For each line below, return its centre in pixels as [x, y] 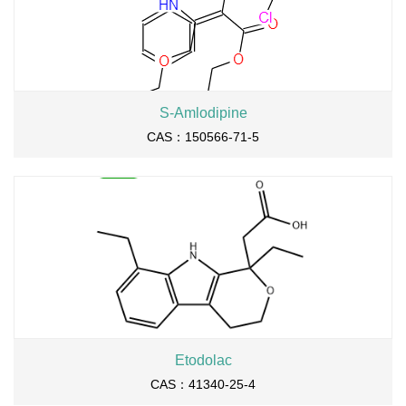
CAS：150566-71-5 [203, 137]
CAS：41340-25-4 [203, 384]
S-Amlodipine [203, 113]
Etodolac [203, 360]
